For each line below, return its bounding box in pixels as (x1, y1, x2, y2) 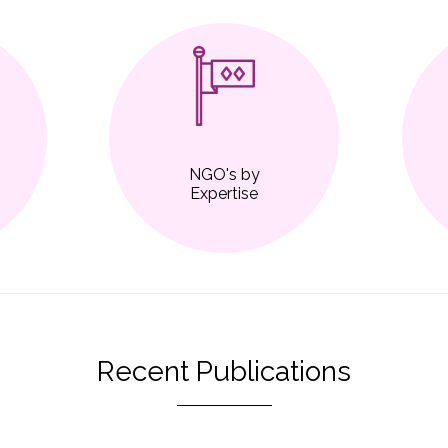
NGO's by (188, 165, 260, 185)
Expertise (190, 184, 258, 204)
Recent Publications (97, 355, 351, 389)
